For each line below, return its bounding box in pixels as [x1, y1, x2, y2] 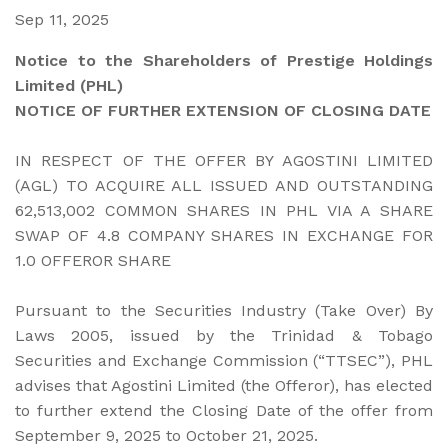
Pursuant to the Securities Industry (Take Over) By [15, 300, 433, 320]
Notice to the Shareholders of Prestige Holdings [15, 50, 433, 70]
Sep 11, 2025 [15, 9, 109, 29]
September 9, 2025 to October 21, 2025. [15, 425, 318, 445]
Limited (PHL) [15, 75, 123, 95]
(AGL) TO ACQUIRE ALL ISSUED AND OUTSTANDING [15, 175, 433, 195]
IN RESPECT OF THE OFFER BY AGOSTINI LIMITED [15, 150, 433, 170]
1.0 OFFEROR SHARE [15, 250, 171, 270]
